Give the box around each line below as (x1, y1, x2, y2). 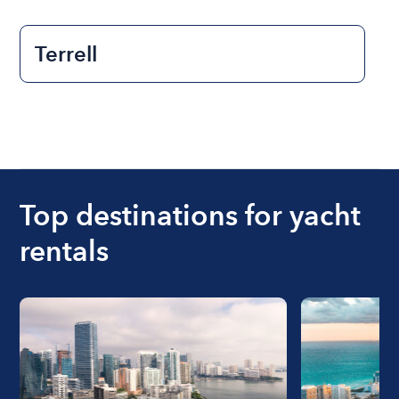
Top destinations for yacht (20, 198, 362, 233)
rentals (20, 233, 110, 269)
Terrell (35, 41, 98, 68)
